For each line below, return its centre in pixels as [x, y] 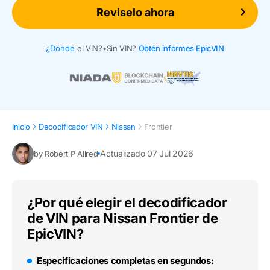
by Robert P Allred [66, 153]
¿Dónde [61, 48]
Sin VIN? [121, 48]
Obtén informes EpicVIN [181, 48]
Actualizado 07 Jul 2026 [147, 154]
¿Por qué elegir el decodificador [127, 203]
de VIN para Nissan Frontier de [123, 218]
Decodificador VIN [71, 127]
